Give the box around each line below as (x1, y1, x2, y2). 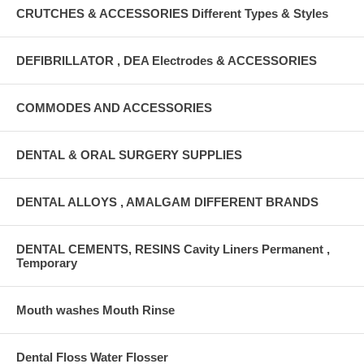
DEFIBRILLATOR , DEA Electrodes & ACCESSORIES (16, 53, 317, 67)
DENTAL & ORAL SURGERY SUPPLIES (16, 147, 242, 162)
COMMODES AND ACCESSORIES (16, 100, 212, 115)
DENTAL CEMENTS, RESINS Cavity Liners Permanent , (16, 241, 330, 256)
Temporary (16, 255, 77, 270)
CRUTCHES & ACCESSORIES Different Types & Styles (16, 6, 328, 20)
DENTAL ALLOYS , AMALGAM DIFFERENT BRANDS (16, 194, 318, 209)
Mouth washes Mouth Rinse (16, 302, 175, 317)
